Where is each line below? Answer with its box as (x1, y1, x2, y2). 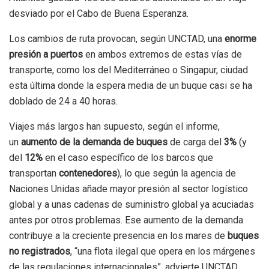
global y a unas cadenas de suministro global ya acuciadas (9, 198, 254, 210)
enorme (225, 32, 256, 44)
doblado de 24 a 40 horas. (9, 95, 118, 107)
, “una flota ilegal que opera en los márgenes (70, 245, 255, 257)
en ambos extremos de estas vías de (85, 48, 242, 60)
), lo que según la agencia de (117, 167, 236, 179)
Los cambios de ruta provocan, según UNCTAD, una (9, 32, 225, 44)
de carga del (170, 136, 224, 148)
